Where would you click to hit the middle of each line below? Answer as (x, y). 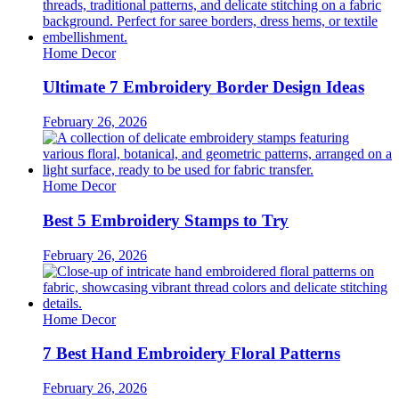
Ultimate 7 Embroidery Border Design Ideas (204, 87)
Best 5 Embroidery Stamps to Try (166, 220)
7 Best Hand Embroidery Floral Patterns (191, 354)
